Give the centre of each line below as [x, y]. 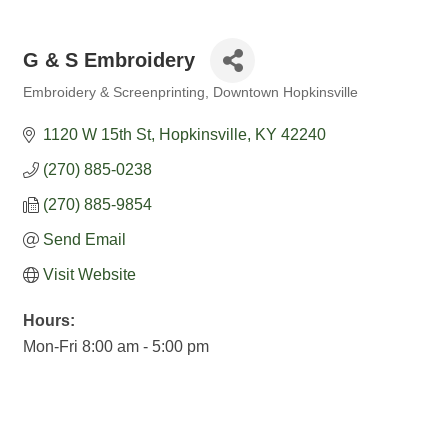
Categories [55, 106]
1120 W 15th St [97, 134]
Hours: [49, 320]
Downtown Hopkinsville [285, 92]
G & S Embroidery [109, 60]
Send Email [84, 239]
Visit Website [89, 274]
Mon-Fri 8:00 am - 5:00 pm [116, 346]
